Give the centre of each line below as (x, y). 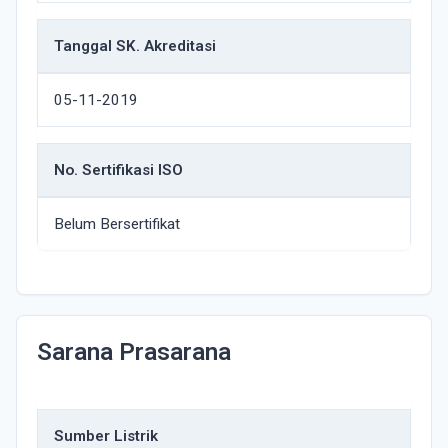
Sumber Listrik (106, 436)
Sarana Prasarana (134, 352)
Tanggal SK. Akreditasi (135, 46)
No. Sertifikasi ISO (118, 170)
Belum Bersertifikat (117, 224)
